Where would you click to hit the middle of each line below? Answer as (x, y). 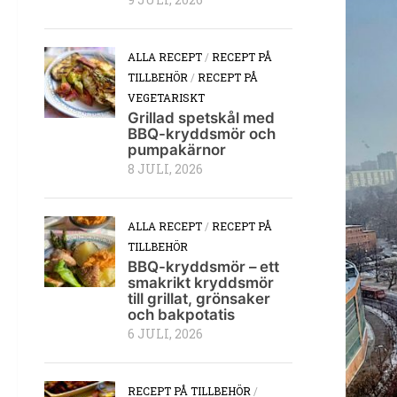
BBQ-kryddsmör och (202, 134)
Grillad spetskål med (201, 118)
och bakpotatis (181, 315)
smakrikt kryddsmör (201, 283)
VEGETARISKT (166, 98)
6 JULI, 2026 (165, 335)
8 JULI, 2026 (165, 170)
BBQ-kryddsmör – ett (203, 267)
